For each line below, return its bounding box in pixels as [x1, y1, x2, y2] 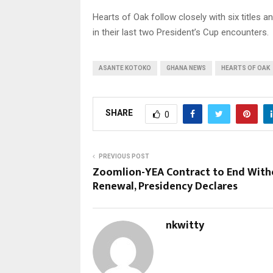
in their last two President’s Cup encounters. [93, 26, 269, 38]
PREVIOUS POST [99, 152, 149, 160]
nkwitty [166, 216, 204, 235]
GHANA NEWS [166, 64, 206, 71]
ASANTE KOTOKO [99, 64, 151, 71]
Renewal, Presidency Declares [93, 177, 238, 196]
